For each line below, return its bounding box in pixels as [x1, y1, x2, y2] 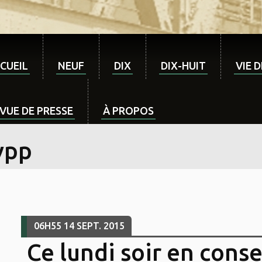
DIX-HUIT [161, 60, 206, 71]
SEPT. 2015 [76, 220, 125, 232]
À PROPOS [103, 105, 154, 116]
